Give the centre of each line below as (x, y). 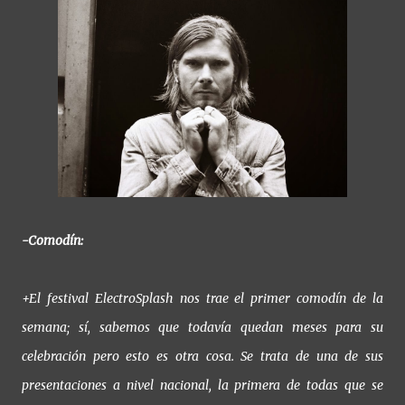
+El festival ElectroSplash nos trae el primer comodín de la (202, 298)
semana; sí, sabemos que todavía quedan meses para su (202, 327)
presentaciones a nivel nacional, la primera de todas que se (202, 385)
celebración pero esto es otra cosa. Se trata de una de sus (202, 356)
